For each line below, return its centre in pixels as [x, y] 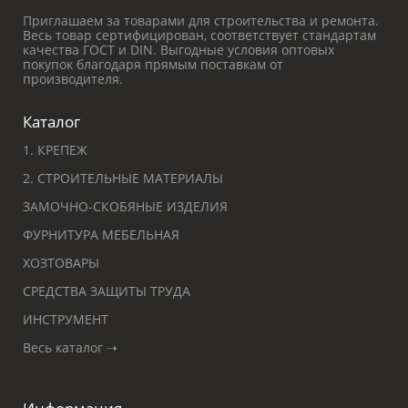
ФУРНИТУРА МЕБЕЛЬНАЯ [101, 235]
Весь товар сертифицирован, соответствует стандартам [199, 35]
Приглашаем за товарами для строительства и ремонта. [201, 20]
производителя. [73, 79]
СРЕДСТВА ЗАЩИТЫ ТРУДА [107, 291]
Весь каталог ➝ [70, 347]
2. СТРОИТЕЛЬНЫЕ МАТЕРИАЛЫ [123, 178]
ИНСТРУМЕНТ [66, 319]
